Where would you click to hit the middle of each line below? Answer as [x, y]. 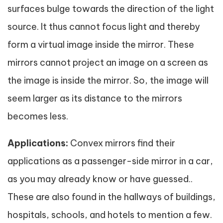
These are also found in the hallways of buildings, [111, 197]
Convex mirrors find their [122, 143]
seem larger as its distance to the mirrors [95, 98]
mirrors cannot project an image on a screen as [108, 62]
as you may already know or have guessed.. [100, 179]
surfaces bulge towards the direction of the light [111, 8]
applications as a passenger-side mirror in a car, [110, 161]
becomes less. [38, 116]
